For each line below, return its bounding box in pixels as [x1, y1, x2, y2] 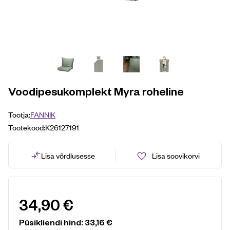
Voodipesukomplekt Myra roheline [8, 84, 184, 98]
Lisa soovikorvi [151, 150, 200, 161]
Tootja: [8, 109, 30, 120]
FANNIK [30, 109, 55, 120]
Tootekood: [8, 122, 45, 132]
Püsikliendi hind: [19, 217, 85, 227]
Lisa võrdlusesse [41, 149, 95, 161]
